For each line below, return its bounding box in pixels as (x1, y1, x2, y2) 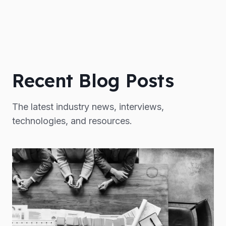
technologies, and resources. (12, 115, 132, 126)
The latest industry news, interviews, (12, 101, 164, 112)
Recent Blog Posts (12, 69, 174, 92)
